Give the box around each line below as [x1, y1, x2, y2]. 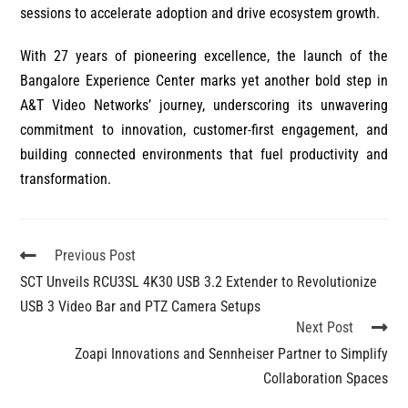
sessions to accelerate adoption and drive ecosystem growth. [20, 4, 381, 22]
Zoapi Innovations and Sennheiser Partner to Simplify [74, 344, 388, 362]
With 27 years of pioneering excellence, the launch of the [20, 46, 388, 65]
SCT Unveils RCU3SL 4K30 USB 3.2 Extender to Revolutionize [20, 272, 378, 291]
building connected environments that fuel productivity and [20, 145, 388, 163]
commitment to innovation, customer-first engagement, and [20, 120, 388, 138]
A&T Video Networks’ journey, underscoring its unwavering [20, 96, 388, 114]
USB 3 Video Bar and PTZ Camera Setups [20, 297, 261, 315]
